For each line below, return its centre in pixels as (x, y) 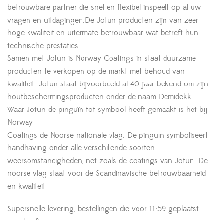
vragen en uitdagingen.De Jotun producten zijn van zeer (103, 20)
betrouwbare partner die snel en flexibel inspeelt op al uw (104, 7)
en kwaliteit (26, 186)
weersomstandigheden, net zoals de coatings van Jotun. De (108, 160)
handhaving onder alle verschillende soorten (81, 148)
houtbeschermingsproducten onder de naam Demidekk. (100, 96)
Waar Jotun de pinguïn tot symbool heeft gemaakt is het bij (107, 109)
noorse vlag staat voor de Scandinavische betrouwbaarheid (107, 173)
